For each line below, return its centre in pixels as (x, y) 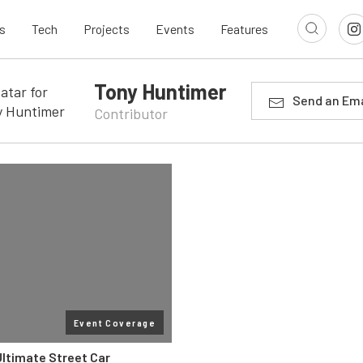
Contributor (130, 113)
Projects (107, 29)
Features (244, 29)
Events (175, 29)
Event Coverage (114, 322)
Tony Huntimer (160, 91)
